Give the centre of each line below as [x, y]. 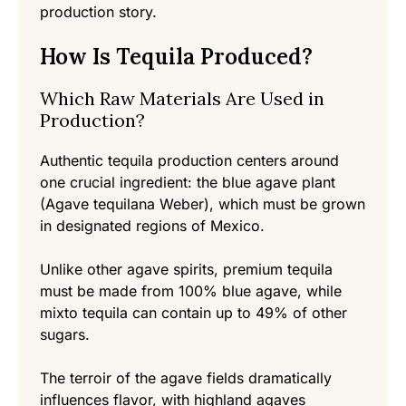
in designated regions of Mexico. [152, 226]
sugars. [65, 335]
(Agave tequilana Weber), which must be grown [203, 204]
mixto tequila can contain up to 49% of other [193, 313]
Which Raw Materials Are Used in [182, 99]
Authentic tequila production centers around [189, 161]
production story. [98, 12]
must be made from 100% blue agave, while [191, 291]
